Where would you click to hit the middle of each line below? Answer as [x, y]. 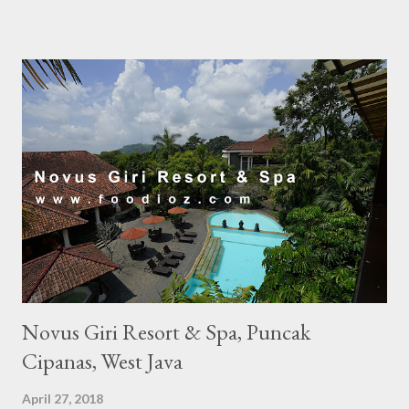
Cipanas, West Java [102, 361]
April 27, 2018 [63, 398]
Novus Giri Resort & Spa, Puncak [166, 331]
